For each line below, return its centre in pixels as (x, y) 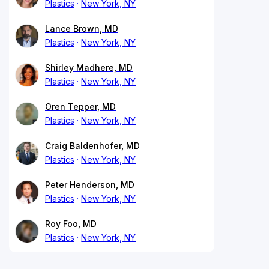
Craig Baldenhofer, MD (92, 145)
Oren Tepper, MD (80, 106)
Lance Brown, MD (82, 28)
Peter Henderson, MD (90, 184)
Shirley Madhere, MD (89, 67)
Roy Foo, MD (71, 223)
